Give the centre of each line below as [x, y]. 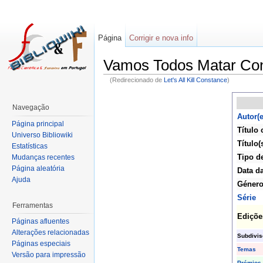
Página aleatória [38, 168]
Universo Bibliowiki [42, 135]
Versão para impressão [49, 255]
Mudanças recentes [43, 157]
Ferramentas [33, 205]
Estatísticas [30, 146]
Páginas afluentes [41, 222]
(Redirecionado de [136, 80]
